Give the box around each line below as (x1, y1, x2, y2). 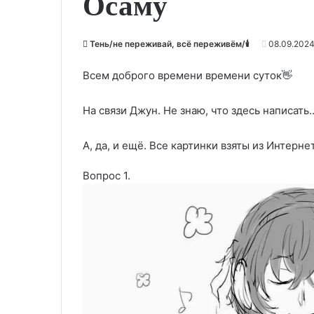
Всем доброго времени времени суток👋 (83, 69, 292, 83)
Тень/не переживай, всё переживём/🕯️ (90, 39, 250, 50)
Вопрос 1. (83, 169, 130, 183)
